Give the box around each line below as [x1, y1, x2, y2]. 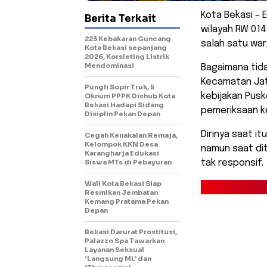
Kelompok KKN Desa [85, 140, 158, 149]
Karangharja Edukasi [85, 149, 159, 158]
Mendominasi [85, 61, 134, 70]
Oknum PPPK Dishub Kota [85, 92, 175, 101]
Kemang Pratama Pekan [85, 197, 169, 206]
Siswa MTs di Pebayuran [85, 158, 172, 167]
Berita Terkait [85, 13, 156, 26]
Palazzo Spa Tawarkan [85, 237, 164, 246]
